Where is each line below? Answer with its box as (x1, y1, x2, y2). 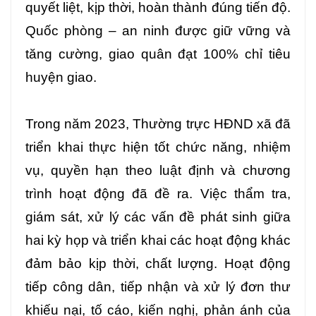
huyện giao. (25, 69, 97, 85)
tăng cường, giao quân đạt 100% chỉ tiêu (25, 46, 291, 61)
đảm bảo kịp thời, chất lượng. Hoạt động (25, 255, 291, 271)
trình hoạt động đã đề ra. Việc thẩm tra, (25, 186, 291, 201)
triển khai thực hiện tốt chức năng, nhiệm (25, 139, 291, 154)
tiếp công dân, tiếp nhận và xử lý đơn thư (25, 279, 291, 294)
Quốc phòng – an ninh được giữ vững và (25, 23, 291, 38)
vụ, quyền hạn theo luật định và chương (25, 162, 291, 178)
